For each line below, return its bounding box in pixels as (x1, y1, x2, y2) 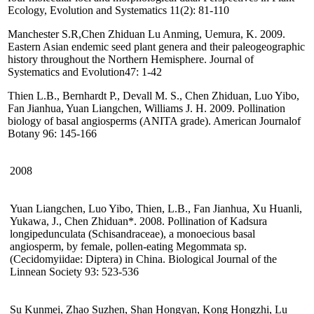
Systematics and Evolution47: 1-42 (8, 66, 162, 78)
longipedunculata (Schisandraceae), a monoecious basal (10, 228, 255, 240)
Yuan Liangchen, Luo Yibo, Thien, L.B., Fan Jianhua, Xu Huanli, (10, 203, 302, 215)
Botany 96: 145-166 (8, 128, 97, 140)
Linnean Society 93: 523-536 (10, 266, 139, 278)
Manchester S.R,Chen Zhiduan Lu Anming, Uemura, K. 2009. (8, 28, 285, 41)
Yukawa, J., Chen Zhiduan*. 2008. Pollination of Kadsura (10, 215, 267, 228)
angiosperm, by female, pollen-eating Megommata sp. (10, 240, 247, 253)
